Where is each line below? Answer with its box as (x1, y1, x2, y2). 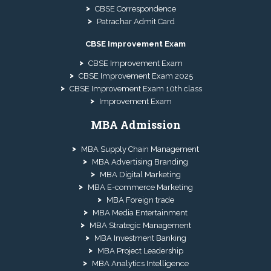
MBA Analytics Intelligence (91, 258, 189, 268)
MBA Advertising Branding (92, 157, 188, 166)
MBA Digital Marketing (99, 169, 181, 179)
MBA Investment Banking (94, 233, 186, 243)
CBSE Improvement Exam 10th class (69, 83, 202, 93)
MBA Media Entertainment (93, 207, 188, 217)
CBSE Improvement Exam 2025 (78, 71, 193, 80)
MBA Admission (90, 117, 181, 132)
